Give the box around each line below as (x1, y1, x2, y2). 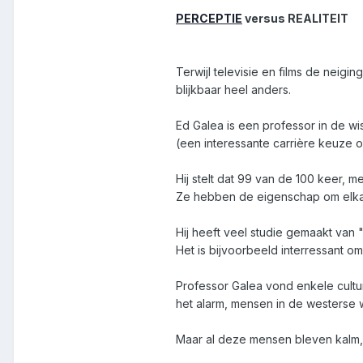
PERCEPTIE (176, 11, 242, 26)
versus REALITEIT (242, 11, 348, 26)
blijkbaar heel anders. (176, 83, 291, 97)
